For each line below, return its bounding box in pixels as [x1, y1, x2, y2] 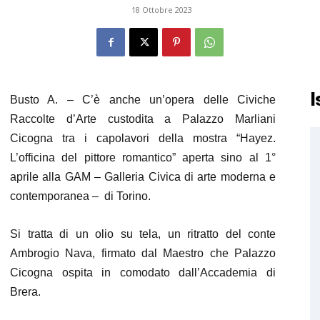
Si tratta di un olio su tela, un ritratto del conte [10, 228, 276, 240]
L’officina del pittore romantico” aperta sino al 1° [10, 151, 276, 164]
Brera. [10, 286, 41, 298]
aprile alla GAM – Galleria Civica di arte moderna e [10, 171, 276, 183]
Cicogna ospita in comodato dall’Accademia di [10, 266, 276, 279]
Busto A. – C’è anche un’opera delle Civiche [10, 94, 276, 106]
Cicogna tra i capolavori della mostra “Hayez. [10, 132, 276, 144]
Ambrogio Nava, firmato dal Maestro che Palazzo [10, 247, 276, 259]
